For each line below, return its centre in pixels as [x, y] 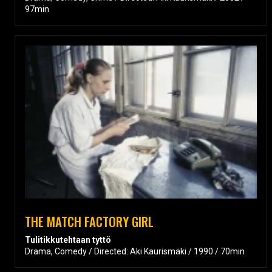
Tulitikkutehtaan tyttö [68, 240]
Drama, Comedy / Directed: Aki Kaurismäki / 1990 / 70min [135, 251]
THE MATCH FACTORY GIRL [89, 221]
